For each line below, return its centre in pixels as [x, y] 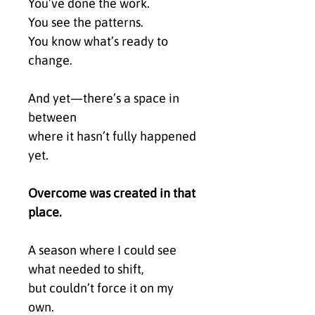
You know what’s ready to [98, 41]
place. [45, 212]
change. [50, 60]
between [52, 117]
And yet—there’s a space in [104, 98]
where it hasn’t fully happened [112, 136]
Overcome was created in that [112, 193]
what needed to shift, [86, 269]
